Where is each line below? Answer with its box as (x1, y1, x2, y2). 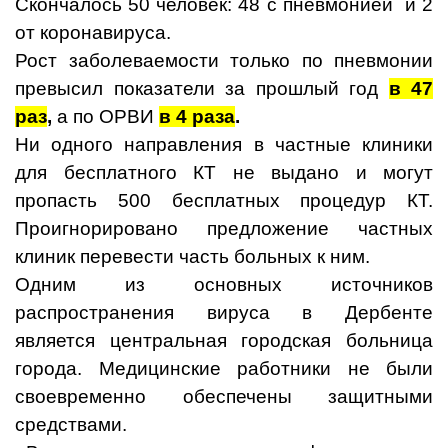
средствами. (15, 414, 132, 436)
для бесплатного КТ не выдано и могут (15, 162, 433, 184)
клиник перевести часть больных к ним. (15, 246, 375, 268)
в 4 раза (159, 106, 235, 128)
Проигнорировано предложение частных (15, 218, 433, 240)
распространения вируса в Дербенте (15, 302, 433, 324)
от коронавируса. (15, 22, 171, 44)
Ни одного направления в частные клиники (15, 134, 433, 156)
